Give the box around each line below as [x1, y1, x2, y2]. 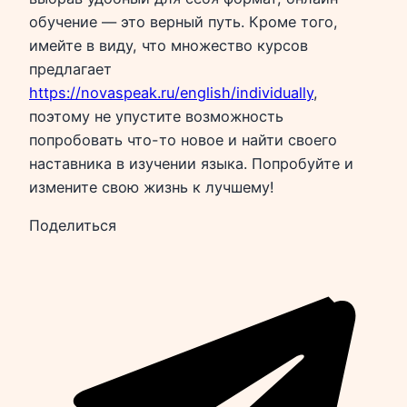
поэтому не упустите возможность [29, 106, 283, 125]
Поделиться [29, 216, 116, 235]
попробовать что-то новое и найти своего [29, 130, 337, 149]
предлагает [29, 59, 112, 78]
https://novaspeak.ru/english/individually [29, 83, 313, 102]
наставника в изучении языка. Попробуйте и [29, 154, 353, 173]
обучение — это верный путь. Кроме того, [29, 12, 338, 31]
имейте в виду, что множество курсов [29, 35, 308, 55]
